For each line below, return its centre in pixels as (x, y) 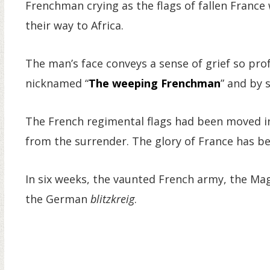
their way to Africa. (74, 25)
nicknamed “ (57, 83)
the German (58, 199)
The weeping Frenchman (155, 83)
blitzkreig (112, 199)
